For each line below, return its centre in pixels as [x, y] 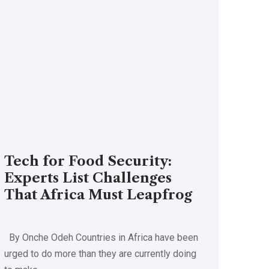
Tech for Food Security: [88, 162]
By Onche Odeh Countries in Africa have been [101, 238]
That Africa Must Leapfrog [98, 195]
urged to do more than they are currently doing [101, 254]
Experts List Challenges [88, 178]
